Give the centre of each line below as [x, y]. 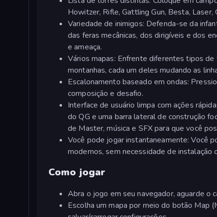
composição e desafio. [106, 93]
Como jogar [77, 172]
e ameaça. [85, 47]
